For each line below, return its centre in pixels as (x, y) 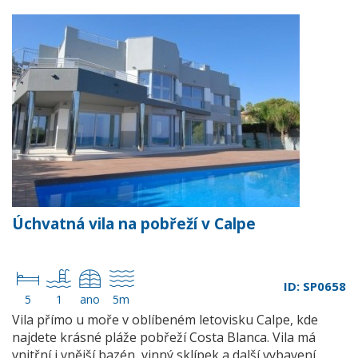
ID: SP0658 (315, 286)
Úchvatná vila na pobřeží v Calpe (134, 224)
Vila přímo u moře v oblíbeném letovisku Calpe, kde (165, 320)
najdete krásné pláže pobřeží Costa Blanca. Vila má (164, 337)
